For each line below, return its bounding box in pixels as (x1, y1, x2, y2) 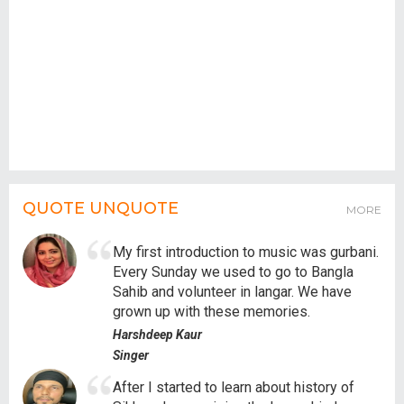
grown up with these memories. (113, 302, 310, 320)
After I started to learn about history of (113, 378, 354, 396)
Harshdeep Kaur (113, 326, 202, 342)
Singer (113, 347, 149, 363)
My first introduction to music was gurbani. (113, 243, 379, 261)
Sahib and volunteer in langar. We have (113, 282, 352, 300)
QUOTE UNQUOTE (23, 197, 179, 218)
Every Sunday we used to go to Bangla (113, 262, 353, 280)
